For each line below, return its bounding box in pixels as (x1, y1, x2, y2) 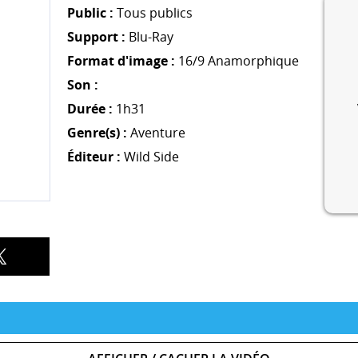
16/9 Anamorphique (175, 51, 300, 70)
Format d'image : (67, 51, 176, 70)
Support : (67, 27, 126, 46)
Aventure (130, 123, 186, 141)
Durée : (67, 99, 113, 117)
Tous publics (113, 3, 193, 22)
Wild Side (124, 147, 180, 165)
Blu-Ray (125, 27, 174, 46)
